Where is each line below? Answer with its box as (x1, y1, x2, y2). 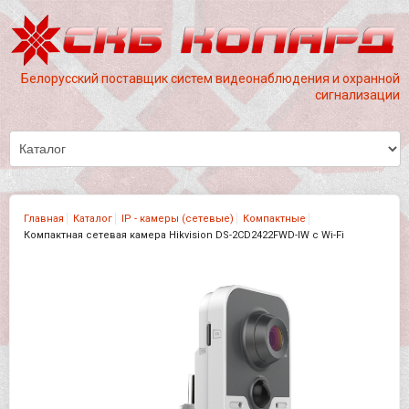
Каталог (73, 212, 112, 225)
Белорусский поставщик (21, 70, 171, 86)
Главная (24, 212, 64, 225)
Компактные (243, 212, 306, 225)
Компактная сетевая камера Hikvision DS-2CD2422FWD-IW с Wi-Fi (24, 228, 344, 241)
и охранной (332, 70, 400, 86)
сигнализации (315, 87, 400, 102)
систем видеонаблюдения (171, 70, 332, 86)
